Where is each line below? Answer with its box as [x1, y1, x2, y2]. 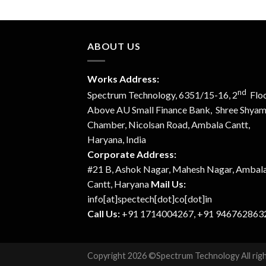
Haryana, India [87, 134, 146, 145]
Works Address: [87, 72, 159, 84]
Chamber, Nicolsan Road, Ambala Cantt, [87, 119, 250, 131]
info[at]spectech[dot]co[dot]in [87, 193, 212, 205]
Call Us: [87, 208, 120, 220]
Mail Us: [151, 178, 186, 190]
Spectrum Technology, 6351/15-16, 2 [87, 89, 237, 101]
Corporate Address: [87, 148, 176, 160]
